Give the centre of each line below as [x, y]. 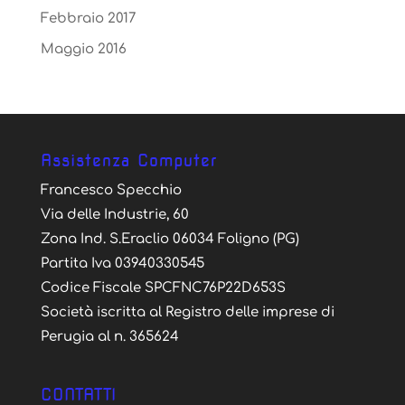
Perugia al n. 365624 [109, 337]
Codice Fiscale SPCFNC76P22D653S [163, 288]
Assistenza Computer [128, 161]
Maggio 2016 [83, 50]
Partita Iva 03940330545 [122, 264]
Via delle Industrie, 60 [114, 215]
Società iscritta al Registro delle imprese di [187, 313]
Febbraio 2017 [88, 18]
